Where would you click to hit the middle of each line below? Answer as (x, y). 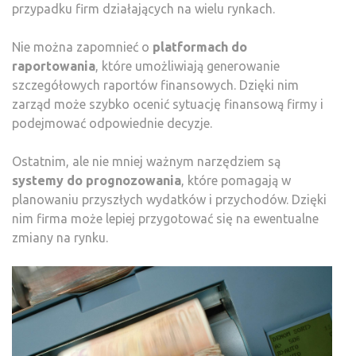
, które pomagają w (236, 181)
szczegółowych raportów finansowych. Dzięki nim (155, 85)
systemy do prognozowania (97, 181)
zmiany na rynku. (60, 238)
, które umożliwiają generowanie (188, 66)
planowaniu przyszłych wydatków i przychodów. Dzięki (169, 200)
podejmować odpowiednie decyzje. (112, 124)
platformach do (200, 47)
